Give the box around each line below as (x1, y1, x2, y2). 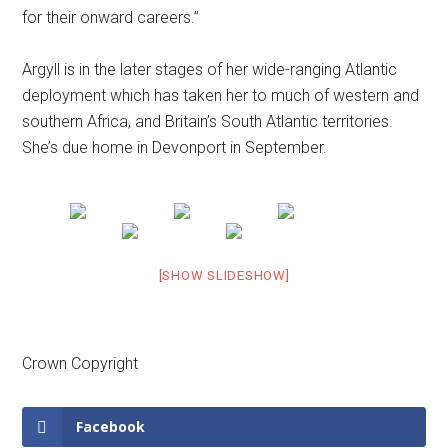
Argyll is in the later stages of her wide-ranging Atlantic (22, 60, 398, 79)
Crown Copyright (22, 354, 139, 373)
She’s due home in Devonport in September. (22, 138, 328, 157)
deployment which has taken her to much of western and (22, 86, 420, 105)
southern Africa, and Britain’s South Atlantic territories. (22, 112, 394, 131)
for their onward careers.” (22, 8, 200, 27)
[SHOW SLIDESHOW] (158, 268, 290, 283)
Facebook (76, 417, 146, 436)
